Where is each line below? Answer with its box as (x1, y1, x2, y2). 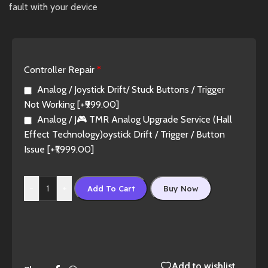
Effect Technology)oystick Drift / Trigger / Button (24, 128, 225, 140)
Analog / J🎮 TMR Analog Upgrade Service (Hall (37, 113, 232, 125)
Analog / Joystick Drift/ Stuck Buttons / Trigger (37, 83, 225, 95)
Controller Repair (24, 63, 95, 75)
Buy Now (163, 183, 199, 193)
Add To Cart (87, 183, 135, 193)
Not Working (24, 98, 77, 110)
